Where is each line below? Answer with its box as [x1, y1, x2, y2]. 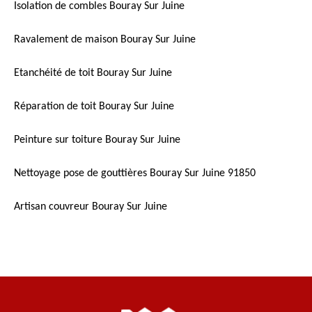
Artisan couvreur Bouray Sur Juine [14, 201, 167, 213]
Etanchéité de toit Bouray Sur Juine [14, 68, 172, 79]
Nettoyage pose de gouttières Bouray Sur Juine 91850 [14, 168, 256, 180]
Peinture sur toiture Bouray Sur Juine [14, 134, 180, 146]
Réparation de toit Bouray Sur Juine [14, 101, 174, 113]
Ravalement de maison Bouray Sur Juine [14, 34, 196, 46]
